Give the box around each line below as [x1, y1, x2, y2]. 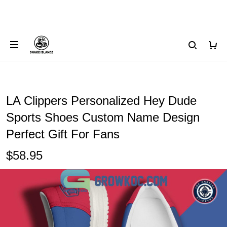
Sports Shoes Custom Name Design [6, 110, 200, 124]
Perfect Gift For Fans [6, 127, 120, 141]
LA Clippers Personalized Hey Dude [6, 94, 197, 107]
